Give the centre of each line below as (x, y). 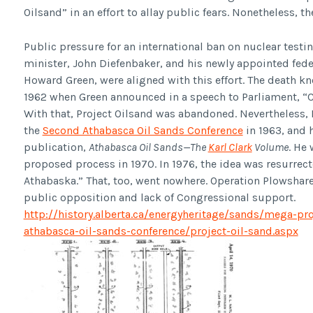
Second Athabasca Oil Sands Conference (143, 131)
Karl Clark (230, 147)
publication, (56, 147)
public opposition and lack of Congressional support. (159, 198)
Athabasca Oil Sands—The (148, 147)
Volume (270, 147)
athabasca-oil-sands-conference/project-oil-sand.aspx (161, 231)
